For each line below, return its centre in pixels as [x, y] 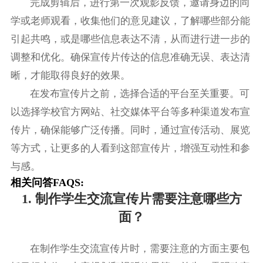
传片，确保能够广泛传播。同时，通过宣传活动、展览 [130, 130]
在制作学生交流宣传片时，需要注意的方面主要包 [140, 248]
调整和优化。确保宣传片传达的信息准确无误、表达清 [130, 58]
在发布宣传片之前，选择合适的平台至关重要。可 [140, 94]
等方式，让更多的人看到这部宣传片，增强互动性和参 [130, 149]
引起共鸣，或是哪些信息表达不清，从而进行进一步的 [130, 39]
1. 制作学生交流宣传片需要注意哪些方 [131, 199]
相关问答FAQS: [47, 183]
